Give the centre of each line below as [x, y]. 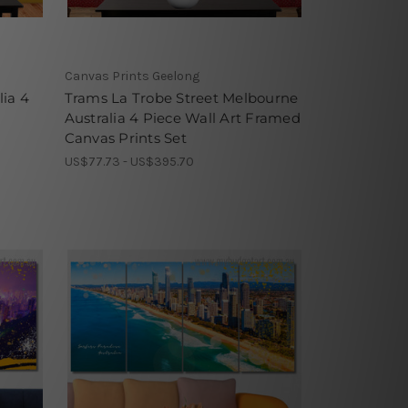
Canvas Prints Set [125, 138]
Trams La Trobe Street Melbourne [181, 98]
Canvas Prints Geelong [132, 76]
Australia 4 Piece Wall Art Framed [182, 118]
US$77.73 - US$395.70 [129, 162]
